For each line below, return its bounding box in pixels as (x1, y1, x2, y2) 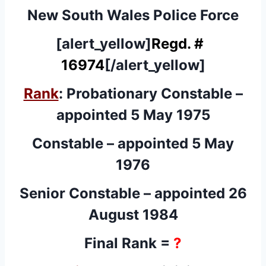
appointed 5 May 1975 (56, 106, 210, 123)
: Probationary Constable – (58, 84, 243, 102)
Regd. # (151, 34, 211, 52)
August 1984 (88, 205, 178, 223)
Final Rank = (84, 234, 173, 252)
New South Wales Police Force (27, 6, 239, 24)
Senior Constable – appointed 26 (19, 184, 247, 202)
